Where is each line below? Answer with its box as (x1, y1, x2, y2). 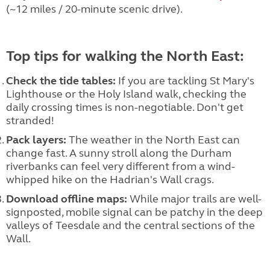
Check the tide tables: (6, 74, 116, 87)
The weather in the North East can (66, 133, 240, 146)
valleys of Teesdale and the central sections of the (6, 219, 255, 232)
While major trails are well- (127, 192, 262, 206)
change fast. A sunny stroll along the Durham (6, 146, 231, 160)
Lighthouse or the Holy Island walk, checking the (6, 87, 246, 101)
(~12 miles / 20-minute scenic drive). (6, 2, 183, 16)
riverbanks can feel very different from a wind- (6, 160, 235, 173)
